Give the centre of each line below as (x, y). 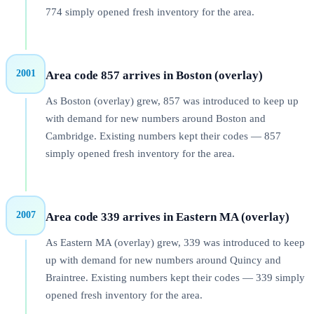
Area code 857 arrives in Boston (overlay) (154, 75)
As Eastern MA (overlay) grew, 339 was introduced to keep (175, 243)
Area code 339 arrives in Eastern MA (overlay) (168, 217)
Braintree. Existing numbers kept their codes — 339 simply (175, 278)
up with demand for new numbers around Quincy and (163, 260)
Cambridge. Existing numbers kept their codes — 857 (163, 136)
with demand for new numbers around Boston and (156, 119)
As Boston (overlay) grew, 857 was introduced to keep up (172, 101)
